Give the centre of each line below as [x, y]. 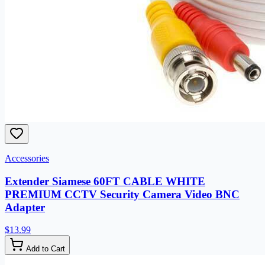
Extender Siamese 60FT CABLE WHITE [105, 181]
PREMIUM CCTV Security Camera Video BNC [122, 194]
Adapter [25, 207]
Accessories [27, 158]
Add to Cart [44, 249]
